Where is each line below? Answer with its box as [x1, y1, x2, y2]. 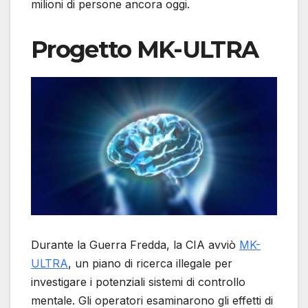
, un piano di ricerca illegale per [68, 256, 232, 271]
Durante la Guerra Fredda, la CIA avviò [31, 238, 239, 252]
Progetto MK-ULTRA [31, 35, 258, 65]
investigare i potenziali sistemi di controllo [31, 275, 245, 289]
